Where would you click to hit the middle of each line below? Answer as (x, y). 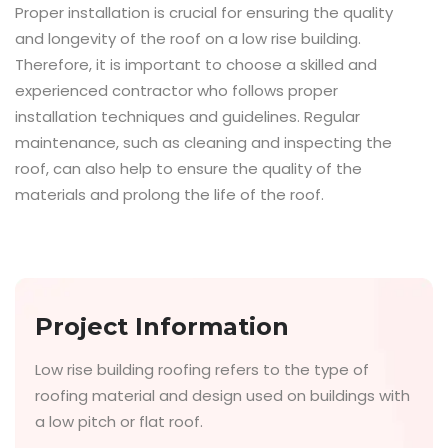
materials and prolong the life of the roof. (169, 194)
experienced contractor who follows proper (176, 90)
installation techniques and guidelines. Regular (187, 116)
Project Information (162, 326)
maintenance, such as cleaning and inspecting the (203, 142)
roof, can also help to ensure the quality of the (188, 168)
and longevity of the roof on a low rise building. (188, 38)
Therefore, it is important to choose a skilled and (196, 64)
